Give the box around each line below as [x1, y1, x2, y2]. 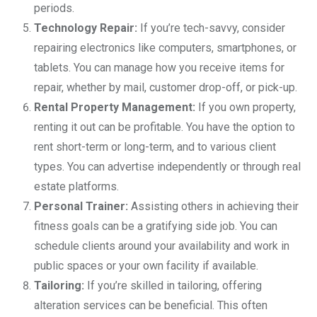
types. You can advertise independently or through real [34, 159, 301, 173]
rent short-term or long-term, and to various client [34, 139, 276, 154]
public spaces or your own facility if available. [34, 258, 258, 272]
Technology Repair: [34, 21, 137, 35]
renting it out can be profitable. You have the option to [34, 120, 295, 134]
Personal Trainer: [34, 199, 128, 213]
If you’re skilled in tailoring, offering [84, 278, 262, 292]
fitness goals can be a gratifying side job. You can [34, 219, 277, 233]
